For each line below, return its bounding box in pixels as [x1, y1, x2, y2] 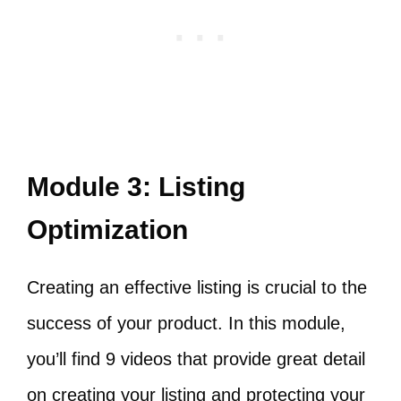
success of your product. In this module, [27, 313, 346, 334]
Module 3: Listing [27, 172, 245, 202]
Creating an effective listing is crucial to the [27, 277, 367, 298]
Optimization [27, 215, 188, 245]
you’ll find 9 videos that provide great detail [27, 349, 365, 370]
